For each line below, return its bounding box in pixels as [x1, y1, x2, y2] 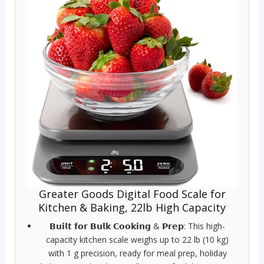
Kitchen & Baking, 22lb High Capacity [38, 200, 226, 214]
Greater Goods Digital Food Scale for [38, 186, 226, 201]
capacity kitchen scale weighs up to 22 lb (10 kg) [46, 233, 229, 245]
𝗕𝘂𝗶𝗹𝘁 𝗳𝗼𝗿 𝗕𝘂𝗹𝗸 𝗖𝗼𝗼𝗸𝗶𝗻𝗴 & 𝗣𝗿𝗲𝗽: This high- [49, 220, 225, 232]
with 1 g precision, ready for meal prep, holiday [48, 247, 227, 259]
